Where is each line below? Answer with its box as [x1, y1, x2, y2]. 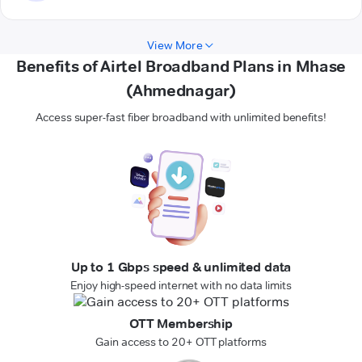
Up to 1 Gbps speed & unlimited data [70, 259, 292, 276]
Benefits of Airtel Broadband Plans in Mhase [15, 57, 347, 77]
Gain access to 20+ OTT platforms [95, 335, 267, 350]
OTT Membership [129, 316, 233, 332]
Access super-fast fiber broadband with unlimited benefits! [36, 110, 326, 125]
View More [147, 38, 203, 53]
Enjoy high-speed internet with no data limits [70, 278, 292, 293]
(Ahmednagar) [126, 81, 236, 101]
